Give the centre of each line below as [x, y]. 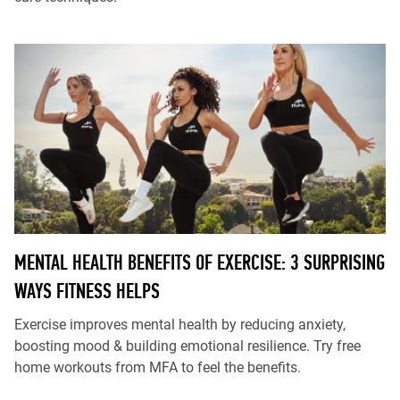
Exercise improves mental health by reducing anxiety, [180, 325]
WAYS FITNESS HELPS [87, 291]
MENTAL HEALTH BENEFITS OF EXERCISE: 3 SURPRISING [200, 262]
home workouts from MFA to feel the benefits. [158, 367]
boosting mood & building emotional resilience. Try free [187, 346]
